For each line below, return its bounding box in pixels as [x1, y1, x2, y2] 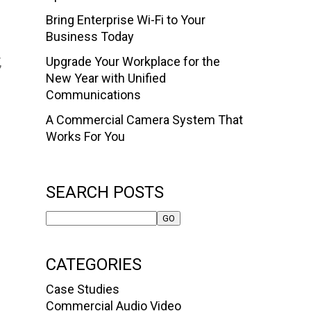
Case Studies [46, 282, 119, 297]
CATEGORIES [46, 255, 142, 275]
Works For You [46, 129, 125, 144]
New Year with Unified [46, 71, 166, 86]
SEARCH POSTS [46, 183, 164, 203]
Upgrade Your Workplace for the [46, 54, 220, 69]
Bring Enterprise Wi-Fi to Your [46, 12, 205, 28]
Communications [46, 87, 141, 103]
